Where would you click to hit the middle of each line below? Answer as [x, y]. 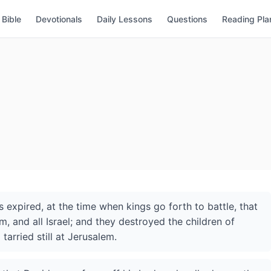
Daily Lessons [125, 19]
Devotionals [59, 19]
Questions [187, 19]
